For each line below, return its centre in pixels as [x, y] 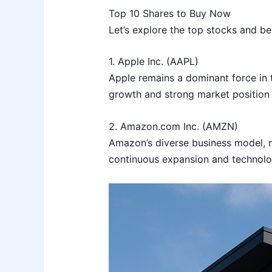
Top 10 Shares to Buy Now [169, 13]
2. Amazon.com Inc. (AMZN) [173, 127]
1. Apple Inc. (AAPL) [153, 62]
